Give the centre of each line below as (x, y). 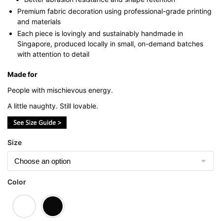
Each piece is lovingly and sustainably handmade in (100, 33)
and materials (39, 21)
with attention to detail (53, 54)
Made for (22, 74)
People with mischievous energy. (60, 90)
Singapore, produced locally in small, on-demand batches (110, 43)
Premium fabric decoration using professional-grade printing (114, 11)
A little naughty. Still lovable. (53, 106)
